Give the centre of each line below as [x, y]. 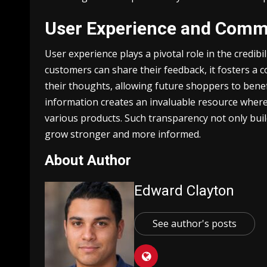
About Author [88, 160]
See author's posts [195, 223]
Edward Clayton [184, 190]
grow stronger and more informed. [123, 134]
